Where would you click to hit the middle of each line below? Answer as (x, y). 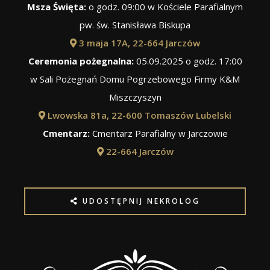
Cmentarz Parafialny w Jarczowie (159, 133)
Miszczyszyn (135, 97)
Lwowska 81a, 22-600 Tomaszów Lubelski (138, 115)
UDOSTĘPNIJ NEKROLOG (141, 201)
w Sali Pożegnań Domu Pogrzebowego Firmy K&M (135, 79)
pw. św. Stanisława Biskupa (135, 24)
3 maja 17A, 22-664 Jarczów (138, 42)
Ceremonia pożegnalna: (81, 61)
